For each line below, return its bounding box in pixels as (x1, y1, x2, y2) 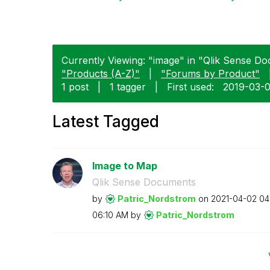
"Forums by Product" (161, 67, 260, 80)
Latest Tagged (52, 111, 159, 131)
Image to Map (92, 159, 157, 172)
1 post (61, 80, 89, 93)
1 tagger (110, 80, 146, 93)
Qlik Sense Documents (92, 175, 196, 188)
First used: (167, 80, 214, 93)
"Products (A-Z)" (61, 67, 140, 80)
